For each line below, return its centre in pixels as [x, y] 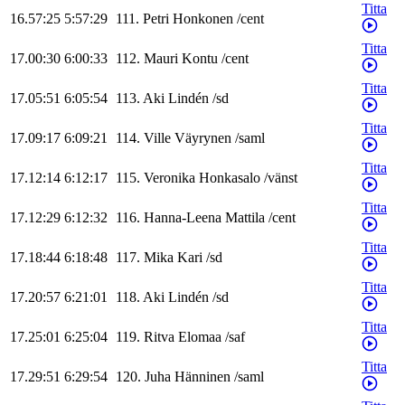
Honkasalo [230, 178]
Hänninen [202, 377]
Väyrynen [203, 138]
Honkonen [203, 19]
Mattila [245, 218]
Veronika [170, 178]
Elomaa [200, 337]
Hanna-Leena [183, 218]
